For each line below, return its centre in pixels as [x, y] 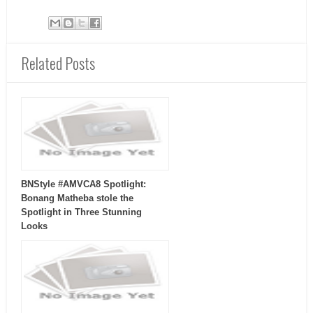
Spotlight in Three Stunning [81, 212]
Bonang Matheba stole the [77, 198]
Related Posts [58, 63]
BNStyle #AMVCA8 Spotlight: [83, 184]
